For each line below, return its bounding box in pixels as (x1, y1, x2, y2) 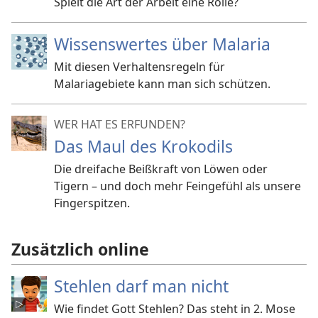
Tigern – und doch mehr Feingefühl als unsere (54, 178, 301, 194)
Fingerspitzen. (54, 195, 130, 211)
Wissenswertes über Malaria (54, 33, 270, 55)
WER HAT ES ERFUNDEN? (54, 116, 185, 132)
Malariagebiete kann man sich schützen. (54, 76, 270, 92)
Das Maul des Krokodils (54, 135, 233, 158)
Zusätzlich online (11, 238, 149, 261)
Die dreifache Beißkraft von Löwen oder (54, 161, 268, 177)
